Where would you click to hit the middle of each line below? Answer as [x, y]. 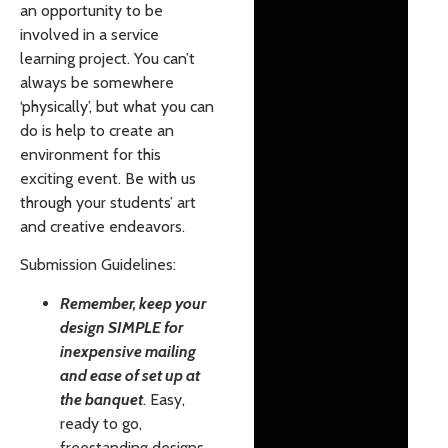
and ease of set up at [130, 375]
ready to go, [101, 423]
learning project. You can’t [107, 58]
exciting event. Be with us [108, 178]
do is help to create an [97, 130]
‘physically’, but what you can [117, 106]
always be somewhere [97, 82]
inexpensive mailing [128, 351]
